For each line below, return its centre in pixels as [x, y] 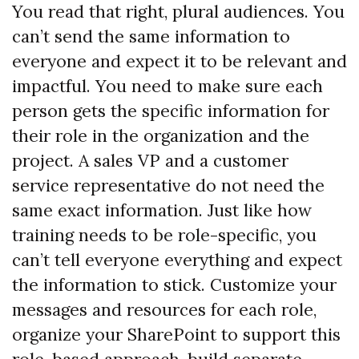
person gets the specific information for [171, 111]
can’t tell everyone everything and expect [177, 260]
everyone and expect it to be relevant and [179, 62]
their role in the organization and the [161, 136]
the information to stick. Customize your [174, 285]
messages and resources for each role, [164, 310]
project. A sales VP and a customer [150, 161]
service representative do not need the [168, 186]
